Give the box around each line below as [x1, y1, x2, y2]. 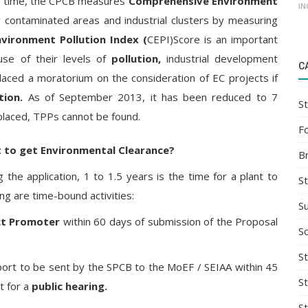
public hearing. [32, 279, 107, 293]
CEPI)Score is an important [147, 32, 278, 46]
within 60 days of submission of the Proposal [60, 214, 278, 228]
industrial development [160, 52, 278, 65]
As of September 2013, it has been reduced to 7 [23, 90, 278, 104]
